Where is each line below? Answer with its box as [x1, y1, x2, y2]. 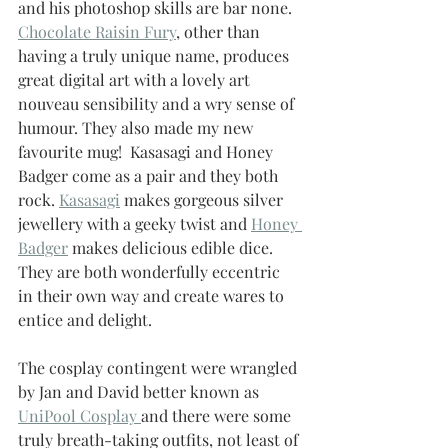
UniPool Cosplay [18, 405, 141, 427]
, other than [176, 21, 264, 43]
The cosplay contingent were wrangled [18, 357, 301, 379]
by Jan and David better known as [18, 381, 263, 403]
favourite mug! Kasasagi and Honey [18, 141, 277, 163]
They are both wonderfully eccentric [18, 261, 284, 283]
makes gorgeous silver [120, 189, 287, 211]
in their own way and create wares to [18, 285, 288, 307]
